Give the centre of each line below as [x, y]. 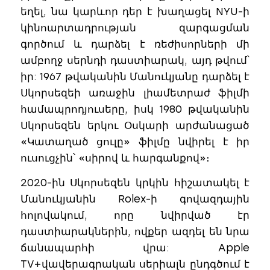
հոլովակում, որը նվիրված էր [135, 215]
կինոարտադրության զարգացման [135, 27]
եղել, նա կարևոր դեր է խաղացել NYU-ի [135, 11]
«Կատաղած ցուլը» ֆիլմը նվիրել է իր [135, 141]
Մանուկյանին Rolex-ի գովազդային [135, 199]
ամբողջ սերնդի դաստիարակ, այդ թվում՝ [135, 60]
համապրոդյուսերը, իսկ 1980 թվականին [135, 109]
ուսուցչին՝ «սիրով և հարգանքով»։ [115, 158]
